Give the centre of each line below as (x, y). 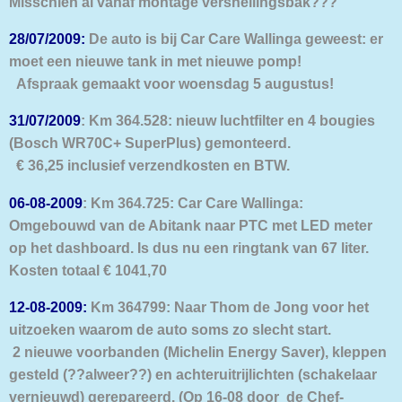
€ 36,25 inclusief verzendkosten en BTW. (149, 166)
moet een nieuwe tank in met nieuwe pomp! (155, 61)
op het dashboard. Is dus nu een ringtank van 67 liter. (196, 247)
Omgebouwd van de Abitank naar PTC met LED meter (191, 225)
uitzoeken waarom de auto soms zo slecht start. (170, 330)
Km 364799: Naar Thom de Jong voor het (228, 307)
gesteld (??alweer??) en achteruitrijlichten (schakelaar (193, 375)
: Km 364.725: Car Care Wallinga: (193, 202)
